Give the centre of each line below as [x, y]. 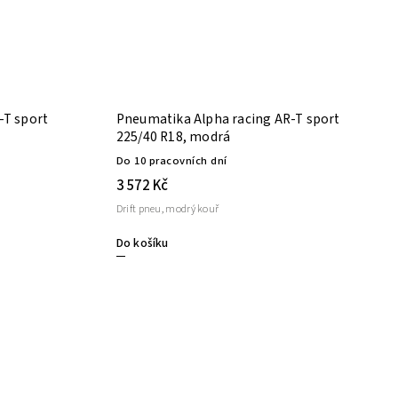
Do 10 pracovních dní [171, 161]
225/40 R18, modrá [173, 137]
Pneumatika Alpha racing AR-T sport [228, 119]
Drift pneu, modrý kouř [167, 210]
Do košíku [142, 244]
